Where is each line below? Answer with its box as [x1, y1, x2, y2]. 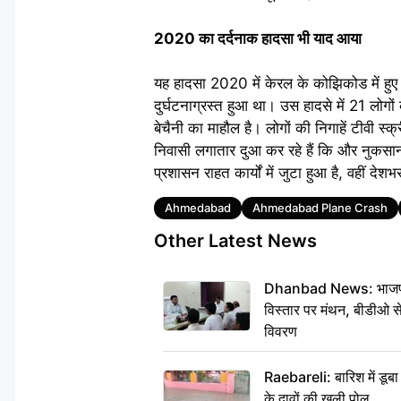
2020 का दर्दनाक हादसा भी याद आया [154, 29, 362, 47]
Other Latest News [154, 230, 317, 252]
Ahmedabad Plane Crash [252, 200, 388, 216]
